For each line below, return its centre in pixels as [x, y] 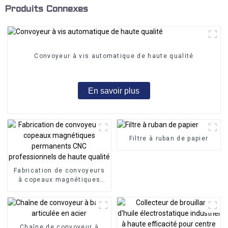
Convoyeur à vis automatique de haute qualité [114, 56]
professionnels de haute [59, 198]
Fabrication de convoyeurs [59, 170]
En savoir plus [114, 91]
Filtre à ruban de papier [169, 138]
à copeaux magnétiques [59, 179]
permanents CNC [59, 189]
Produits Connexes [46, 9]
